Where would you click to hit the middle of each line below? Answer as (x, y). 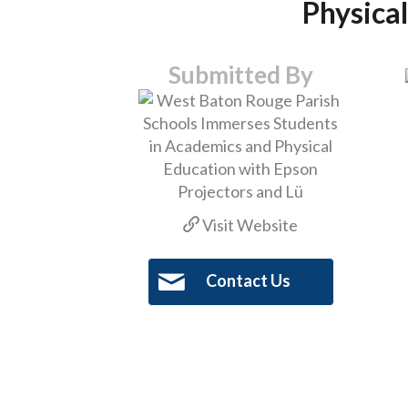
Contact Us (248, 281)
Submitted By (240, 74)
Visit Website (249, 224)
